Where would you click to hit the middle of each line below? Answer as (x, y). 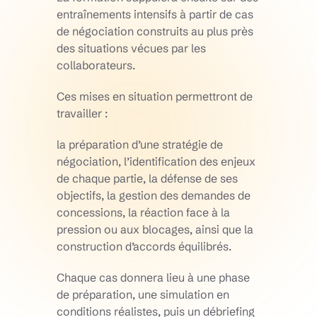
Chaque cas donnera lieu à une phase (153, 278)
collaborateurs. (96, 65)
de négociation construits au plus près (155, 31)
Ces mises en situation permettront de (155, 97)
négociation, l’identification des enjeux (156, 162)
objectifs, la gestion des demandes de (154, 196)
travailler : (82, 114)
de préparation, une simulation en (143, 295)
